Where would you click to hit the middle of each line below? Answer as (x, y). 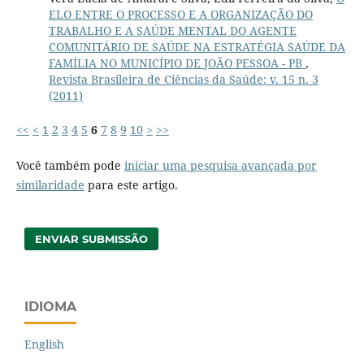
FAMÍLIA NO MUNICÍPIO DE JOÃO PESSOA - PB (177, 63)
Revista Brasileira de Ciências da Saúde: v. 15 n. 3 (183, 79)
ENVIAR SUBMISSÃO (92, 238)
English (44, 344)
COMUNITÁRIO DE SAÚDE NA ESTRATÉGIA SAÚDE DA (197, 46)
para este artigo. (131, 184)
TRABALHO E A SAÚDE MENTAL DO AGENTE (172, 30)
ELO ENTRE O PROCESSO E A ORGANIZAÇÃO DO (180, 14)
